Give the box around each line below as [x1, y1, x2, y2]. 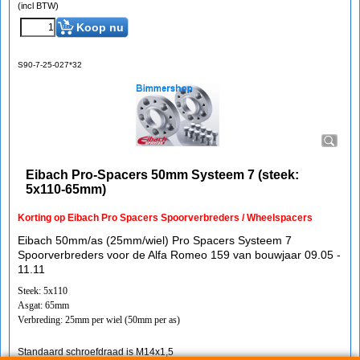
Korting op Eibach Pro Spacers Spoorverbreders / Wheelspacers [18, 212, 313, 223]
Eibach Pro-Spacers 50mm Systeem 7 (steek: [26, 168, 299, 182]
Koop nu [76, 21, 124, 34]
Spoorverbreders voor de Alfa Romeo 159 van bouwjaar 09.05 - [18, 248, 341, 261]
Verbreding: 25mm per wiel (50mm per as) [18, 314, 180, 325]
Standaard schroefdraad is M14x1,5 [18, 346, 174, 358]
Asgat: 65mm [18, 300, 69, 311]
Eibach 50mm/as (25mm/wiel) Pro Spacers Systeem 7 [18, 234, 292, 247]
